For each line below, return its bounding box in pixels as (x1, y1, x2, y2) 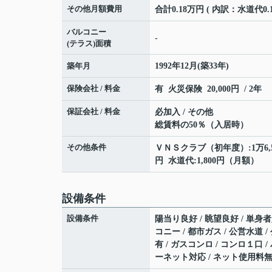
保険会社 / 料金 (67, 84, 120, 93)
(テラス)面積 (67, 39, 111, 49)
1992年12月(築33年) (155, 61, 229, 71)
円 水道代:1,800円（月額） (155, 156, 259, 166)
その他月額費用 (67, 4, 122, 14)
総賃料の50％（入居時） (155, 120, 248, 130)
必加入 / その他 (155, 107, 213, 117)
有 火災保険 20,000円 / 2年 (155, 84, 262, 94)
